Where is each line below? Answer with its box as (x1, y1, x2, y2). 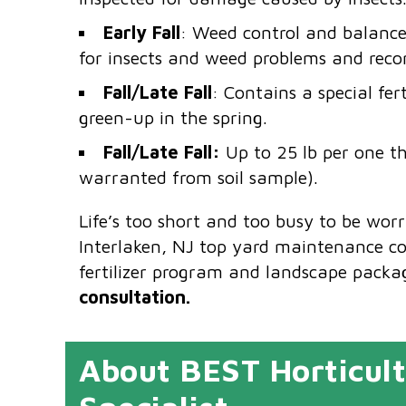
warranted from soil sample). (79, 167, 318, 188)
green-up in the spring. (79, 107, 267, 128)
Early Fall (103, 22, 180, 43)
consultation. (79, 286, 190, 307)
